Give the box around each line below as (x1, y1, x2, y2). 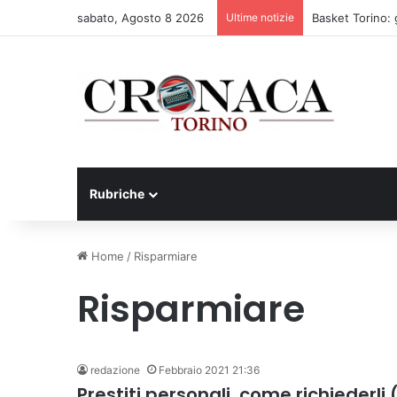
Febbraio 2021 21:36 (159, 363, 260, 377)
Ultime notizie (226, 11, 294, 24)
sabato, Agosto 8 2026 (77, 11, 204, 25)
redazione (90, 363, 140, 377)
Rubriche (90, 186, 144, 201)
